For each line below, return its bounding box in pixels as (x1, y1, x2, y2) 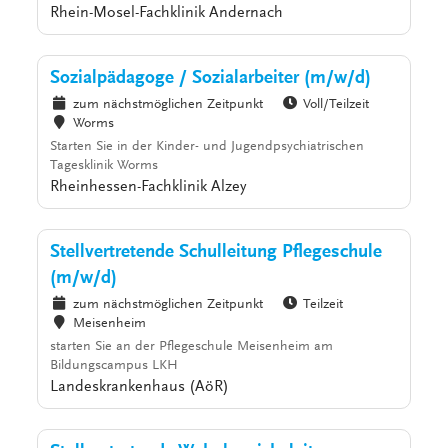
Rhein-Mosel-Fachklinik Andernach (50, 5, 284, 22)
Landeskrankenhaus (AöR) (50, 379, 230, 396)
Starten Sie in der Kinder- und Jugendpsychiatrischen (50, 140, 365, 155)
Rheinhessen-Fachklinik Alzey (50, 179, 247, 196)
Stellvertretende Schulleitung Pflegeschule (50, 243, 383, 263)
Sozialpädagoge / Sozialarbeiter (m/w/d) (50, 69, 372, 89)
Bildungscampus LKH (50, 359, 179, 374)
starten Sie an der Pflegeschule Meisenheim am (50, 340, 334, 355)
